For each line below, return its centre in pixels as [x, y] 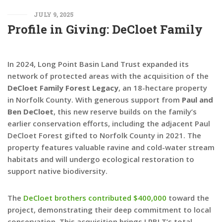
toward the [188, 197]
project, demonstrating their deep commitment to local [109, 209]
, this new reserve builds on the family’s [125, 111]
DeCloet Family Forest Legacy [63, 87]
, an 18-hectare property [163, 87]
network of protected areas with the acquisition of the [108, 76]
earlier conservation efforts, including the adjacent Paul [109, 123]
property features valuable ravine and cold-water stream [111, 147]
